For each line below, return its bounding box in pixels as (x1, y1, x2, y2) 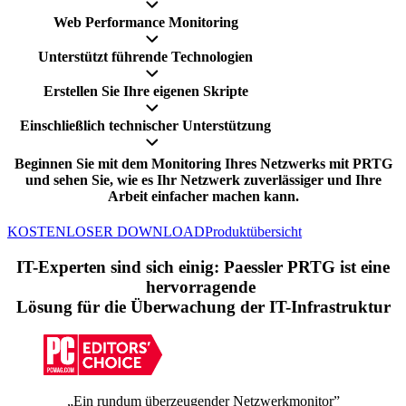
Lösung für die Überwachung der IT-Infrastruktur (15, 297, 391, 317)
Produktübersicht (205, 224, 302, 240)
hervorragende (146, 277, 260, 297)
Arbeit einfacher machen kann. (107, 188, 299, 205)
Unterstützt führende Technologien (38, 48, 253, 64)
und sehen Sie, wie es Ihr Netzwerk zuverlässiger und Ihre (24, 172, 382, 188)
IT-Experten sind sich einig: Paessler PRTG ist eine (16, 257, 390, 277)
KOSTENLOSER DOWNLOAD (7, 224, 205, 240)
